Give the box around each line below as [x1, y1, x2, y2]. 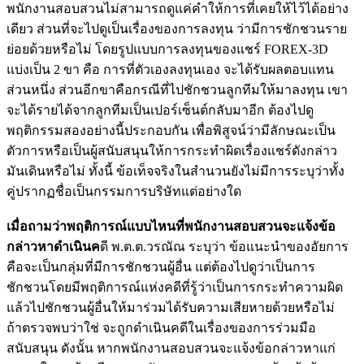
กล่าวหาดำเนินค [6, 239, 100, 253]
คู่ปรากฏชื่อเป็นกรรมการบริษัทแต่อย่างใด [6, 184, 241, 198]
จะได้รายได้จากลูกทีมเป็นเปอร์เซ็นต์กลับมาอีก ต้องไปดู [6, 102, 314, 117]
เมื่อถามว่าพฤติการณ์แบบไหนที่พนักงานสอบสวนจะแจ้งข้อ [6, 219, 336, 233]
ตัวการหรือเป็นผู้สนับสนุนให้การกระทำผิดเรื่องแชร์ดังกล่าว [6, 143, 337, 158]
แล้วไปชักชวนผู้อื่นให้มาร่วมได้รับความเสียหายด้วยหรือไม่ [6, 300, 335, 314]
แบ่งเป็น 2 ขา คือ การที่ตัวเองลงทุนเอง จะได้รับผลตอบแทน [6, 62, 334, 76]
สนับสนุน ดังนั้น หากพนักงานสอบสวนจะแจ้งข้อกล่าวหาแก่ [6, 340, 336, 355]
